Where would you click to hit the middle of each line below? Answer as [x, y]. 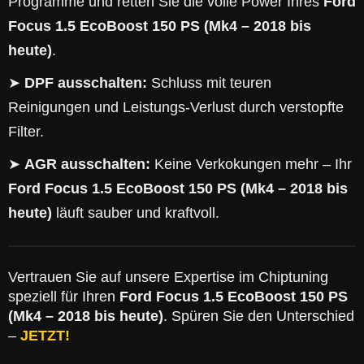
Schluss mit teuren [209, 83]
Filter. [26, 132]
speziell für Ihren [64, 297]
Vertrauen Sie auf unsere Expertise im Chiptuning [168, 277]
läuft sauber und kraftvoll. [136, 213]
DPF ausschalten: [86, 83]
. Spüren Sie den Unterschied [259, 316]
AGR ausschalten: [87, 164]
